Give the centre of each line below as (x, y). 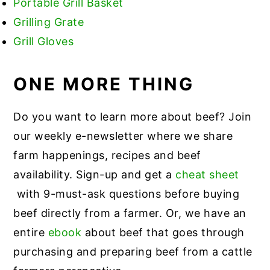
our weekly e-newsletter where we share (123, 136)
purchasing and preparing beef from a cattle (133, 251)
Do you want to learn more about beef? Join (133, 116)
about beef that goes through (163, 232)
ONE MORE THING (104, 84)
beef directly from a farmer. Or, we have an (130, 213)
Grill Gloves (44, 41)
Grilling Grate (49, 22)
